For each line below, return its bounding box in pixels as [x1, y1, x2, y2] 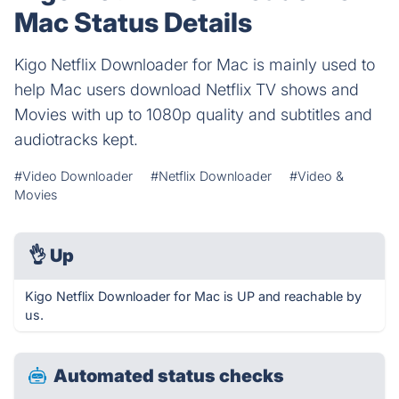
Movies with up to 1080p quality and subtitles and [14, 105, 372, 124]
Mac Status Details [14, 6, 252, 38]
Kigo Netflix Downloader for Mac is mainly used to [14, 55, 375, 74]
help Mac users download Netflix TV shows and [14, 80, 359, 99]
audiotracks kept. [14, 130, 138, 149]
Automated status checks [53, 365, 284, 387]
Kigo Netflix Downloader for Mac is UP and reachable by [25, 289, 362, 304]
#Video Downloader [14, 168, 133, 183]
